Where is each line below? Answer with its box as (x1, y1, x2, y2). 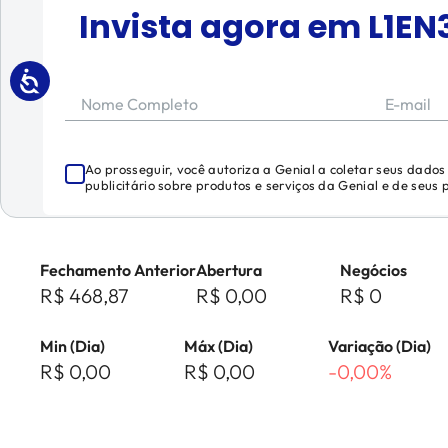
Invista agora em (78, 4, 368, 49)
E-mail (384, 94, 431, 114)
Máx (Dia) (184, 336, 253, 356)
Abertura (196, 260, 262, 280)
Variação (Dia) (328, 336, 431, 356)
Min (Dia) (40, 336, 105, 356)
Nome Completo (81, 94, 198, 114)
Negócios (340, 260, 407, 280)
